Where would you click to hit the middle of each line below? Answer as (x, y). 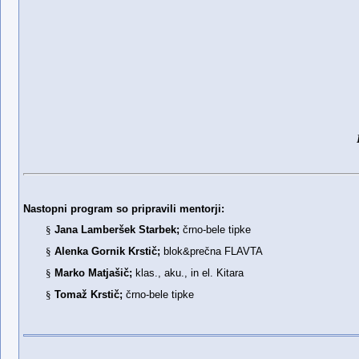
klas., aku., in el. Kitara (188, 272)
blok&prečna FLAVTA (214, 251)
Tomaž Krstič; (89, 294)
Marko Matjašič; (94, 272)
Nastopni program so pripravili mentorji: (124, 208)
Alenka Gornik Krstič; (109, 251)
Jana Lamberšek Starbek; (117, 229)
